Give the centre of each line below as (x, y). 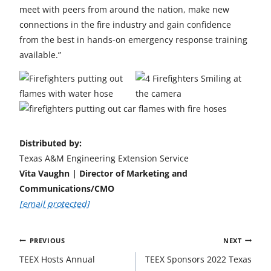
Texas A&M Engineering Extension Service (104, 158)
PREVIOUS (47, 240)
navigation (43, 252)
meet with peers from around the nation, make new (124, 9)
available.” (40, 55)
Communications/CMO (67, 188)
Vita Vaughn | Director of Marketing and (103, 173)
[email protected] (54, 204)
